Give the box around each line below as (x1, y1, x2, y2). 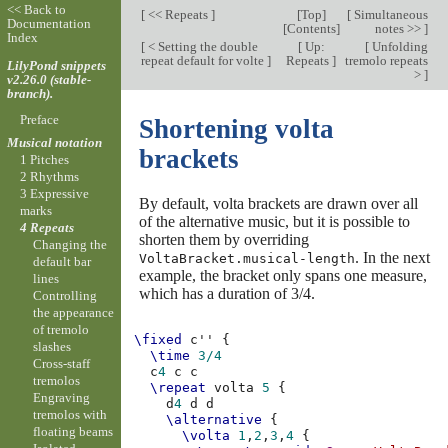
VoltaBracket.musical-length (138, 250, 355, 266)
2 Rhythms (19, 169, 79, 185)
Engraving (33, 390, 91, 406)
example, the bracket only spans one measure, (138, 266, 427, 284)
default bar (33, 254, 92, 270)
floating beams (33, 424, 114, 440)
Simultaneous (350, 7, 428, 22)
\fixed (134, 332, 183, 348)
